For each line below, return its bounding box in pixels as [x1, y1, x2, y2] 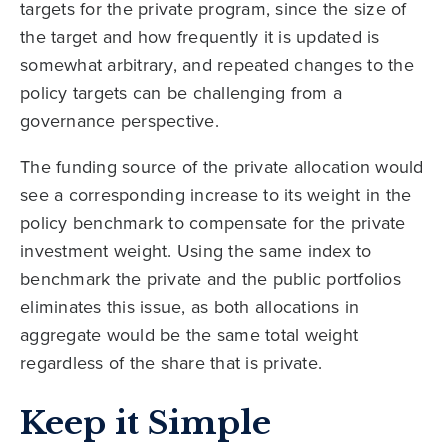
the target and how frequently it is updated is [20, 24, 380, 51]
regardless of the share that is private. [20, 350, 322, 377]
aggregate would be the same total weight [20, 322, 358, 349]
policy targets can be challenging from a [20, 80, 342, 107]
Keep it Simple [20, 403, 271, 444]
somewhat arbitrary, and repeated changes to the [20, 52, 414, 79]
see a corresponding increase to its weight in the [20, 182, 412, 209]
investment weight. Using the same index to [20, 238, 372, 265]
